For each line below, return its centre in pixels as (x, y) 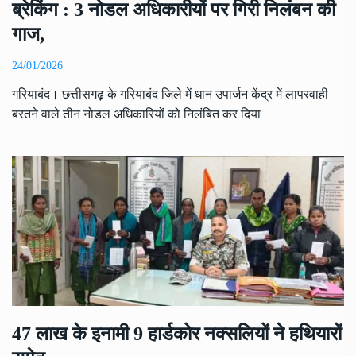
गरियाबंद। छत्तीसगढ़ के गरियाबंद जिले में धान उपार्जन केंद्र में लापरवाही (170, 95)
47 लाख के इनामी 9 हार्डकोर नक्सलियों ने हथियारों (177, 333)
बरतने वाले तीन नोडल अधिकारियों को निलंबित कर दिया (136, 114)
